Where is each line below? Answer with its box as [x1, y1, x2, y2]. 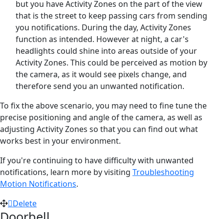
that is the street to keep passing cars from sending [16, 10, 207, 21]
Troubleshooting [132, 166, 194, 177]
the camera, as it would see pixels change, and [16, 68, 187, 80]
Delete [13, 197, 37, 209]
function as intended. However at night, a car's [16, 33, 189, 44]
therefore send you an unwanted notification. [16, 80, 184, 91]
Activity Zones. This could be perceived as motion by [16, 57, 207, 68]
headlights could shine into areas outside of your [16, 45, 197, 56]
